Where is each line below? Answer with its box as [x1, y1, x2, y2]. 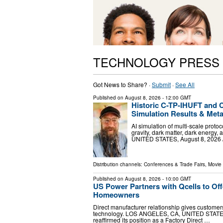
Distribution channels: [93, 160, 144, 168]
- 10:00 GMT [161, 175, 191, 182]
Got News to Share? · [93, 80, 152, 89]
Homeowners [93, 189, 139, 200]
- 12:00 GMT [161, 94, 191, 101]
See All [175, 80, 195, 89]
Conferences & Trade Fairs [144, 160, 205, 168]
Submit [152, 80, 171, 89]
